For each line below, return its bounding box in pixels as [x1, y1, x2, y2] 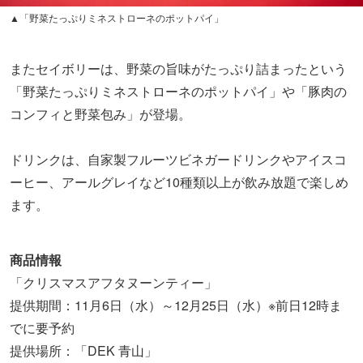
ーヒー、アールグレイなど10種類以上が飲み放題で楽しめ [10, 172, 348, 191]
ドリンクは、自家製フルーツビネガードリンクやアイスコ [10, 149, 347, 169]
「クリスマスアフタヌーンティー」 [10, 272, 217, 292]
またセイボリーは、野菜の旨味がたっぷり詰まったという [10, 58, 347, 78]
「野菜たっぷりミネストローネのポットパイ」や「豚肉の [10, 81, 347, 100]
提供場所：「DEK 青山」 [10, 340, 157, 360]
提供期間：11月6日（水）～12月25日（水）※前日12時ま [10, 295, 342, 314]
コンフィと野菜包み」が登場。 [10, 104, 191, 123]
